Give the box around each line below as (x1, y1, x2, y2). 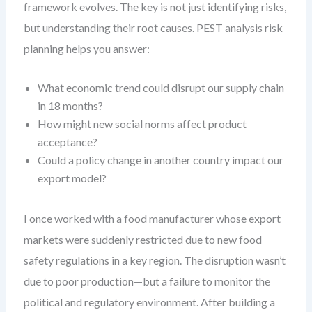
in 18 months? (37, 99, 103, 112)
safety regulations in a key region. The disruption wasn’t (23, 253, 286, 267)
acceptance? (37, 135, 97, 148)
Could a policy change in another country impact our (37, 153, 283, 166)
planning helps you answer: (23, 42, 150, 55)
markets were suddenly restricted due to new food (23, 233, 262, 246)
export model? (37, 171, 107, 185)
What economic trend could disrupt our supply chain (37, 81, 284, 94)
